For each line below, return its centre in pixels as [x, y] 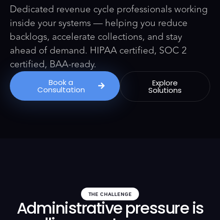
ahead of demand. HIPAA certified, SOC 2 [98, 50]
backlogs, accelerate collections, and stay [96, 37]
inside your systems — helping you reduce [99, 23]
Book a [61, 82]
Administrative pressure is [110, 208]
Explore [165, 82]
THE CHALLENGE [110, 194]
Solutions [165, 90]
